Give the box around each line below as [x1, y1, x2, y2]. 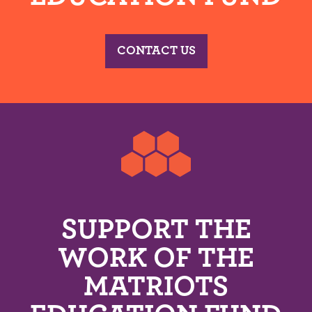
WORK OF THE [58, 244, 254, 273]
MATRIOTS [84, 272, 228, 302]
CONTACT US [116, 44, 196, 57]
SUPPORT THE [61, 215, 251, 244]
